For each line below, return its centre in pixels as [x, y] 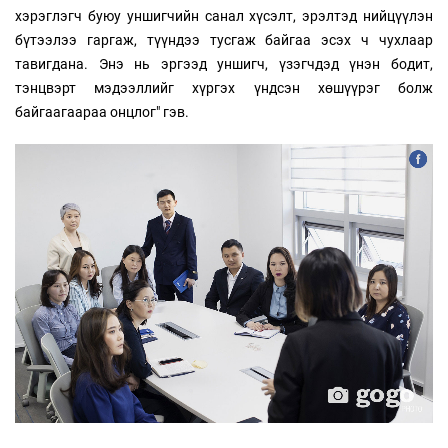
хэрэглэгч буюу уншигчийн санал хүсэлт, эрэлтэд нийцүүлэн [224, 16]
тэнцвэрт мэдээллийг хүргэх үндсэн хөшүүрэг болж [224, 88]
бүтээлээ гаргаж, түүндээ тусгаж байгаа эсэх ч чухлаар [224, 40]
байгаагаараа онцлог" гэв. [102, 112]
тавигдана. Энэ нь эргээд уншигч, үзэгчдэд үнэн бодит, [224, 64]
